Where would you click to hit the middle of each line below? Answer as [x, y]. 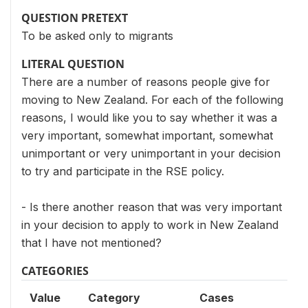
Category [114, 298]
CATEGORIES [55, 271]
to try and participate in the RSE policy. [123, 171]
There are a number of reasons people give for [146, 82]
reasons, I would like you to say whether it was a [149, 118]
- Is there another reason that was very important [152, 207]
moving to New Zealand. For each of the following [152, 100]
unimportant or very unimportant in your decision [151, 153]
